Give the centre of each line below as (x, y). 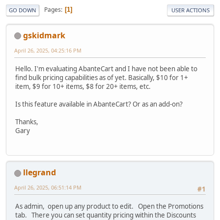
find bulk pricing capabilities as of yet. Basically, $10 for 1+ (102, 77)
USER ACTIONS (191, 10)
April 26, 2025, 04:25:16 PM (48, 50)
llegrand (40, 173)
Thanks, (27, 122)
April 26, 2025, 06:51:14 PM (48, 188)
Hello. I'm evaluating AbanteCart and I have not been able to (106, 69)
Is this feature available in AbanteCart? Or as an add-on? (99, 104)
